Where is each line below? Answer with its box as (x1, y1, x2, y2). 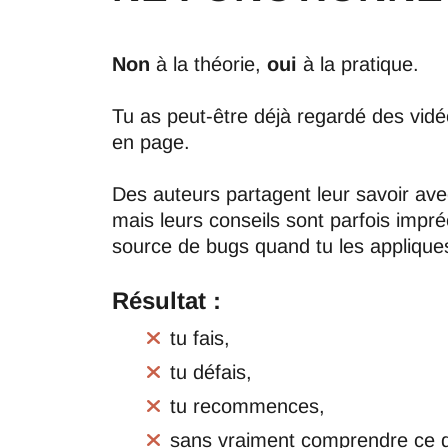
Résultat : (112, 287, 221, 314)
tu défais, (170, 361, 252, 383)
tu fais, (170, 327, 230, 349)
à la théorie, (156, 53, 267, 75)
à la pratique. (303, 53, 419, 75)
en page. (112, 131, 190, 153)
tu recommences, (170, 395, 325, 417)
